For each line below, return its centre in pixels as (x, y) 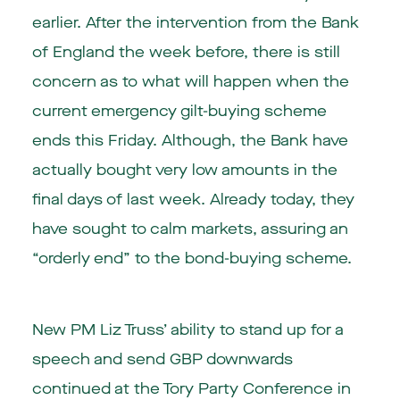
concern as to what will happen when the (190, 81)
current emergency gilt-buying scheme (179, 111)
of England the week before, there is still (186, 52)
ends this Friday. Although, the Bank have (190, 140)
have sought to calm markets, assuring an (190, 229)
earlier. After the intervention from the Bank (195, 22)
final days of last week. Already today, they (193, 199)
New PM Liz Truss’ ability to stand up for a (187, 330)
